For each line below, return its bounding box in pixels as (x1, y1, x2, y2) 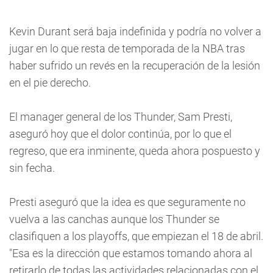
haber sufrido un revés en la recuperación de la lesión (9, 59, 260, 72)
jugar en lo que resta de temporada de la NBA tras (9, 42, 245, 55)
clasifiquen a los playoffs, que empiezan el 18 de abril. (9, 230, 263, 243)
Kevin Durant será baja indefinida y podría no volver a (9, 25, 261, 38)
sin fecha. (9, 161, 55, 174)
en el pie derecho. (9, 76, 91, 89)
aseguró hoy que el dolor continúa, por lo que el (9, 127, 232, 140)
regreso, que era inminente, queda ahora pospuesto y (9, 144, 260, 157)
